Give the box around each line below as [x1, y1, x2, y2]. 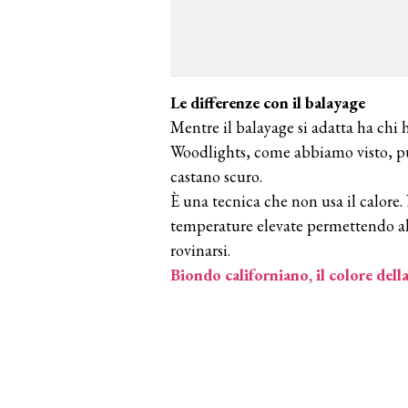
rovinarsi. [170, 240, 230, 261]
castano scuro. [170, 166, 262, 188]
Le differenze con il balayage [170, 92, 365, 114]
